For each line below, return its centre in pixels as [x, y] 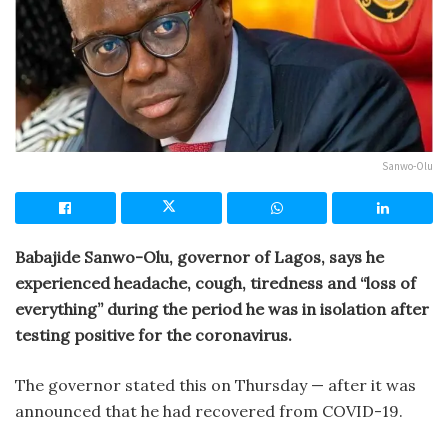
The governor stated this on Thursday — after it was [215, 385]
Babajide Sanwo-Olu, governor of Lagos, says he [199, 257]
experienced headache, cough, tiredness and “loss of [215, 283]
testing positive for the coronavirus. [153, 335]
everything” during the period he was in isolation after [222, 309]
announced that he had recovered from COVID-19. [209, 411]
